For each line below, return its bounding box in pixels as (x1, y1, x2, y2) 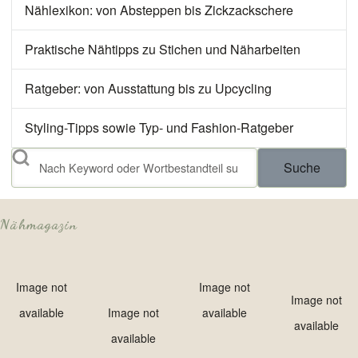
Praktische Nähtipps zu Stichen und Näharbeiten (25, 40, 300, 59)
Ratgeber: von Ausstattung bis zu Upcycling (25, 79, 272, 98)
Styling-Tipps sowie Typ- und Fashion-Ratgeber (25, 118, 293, 137)
